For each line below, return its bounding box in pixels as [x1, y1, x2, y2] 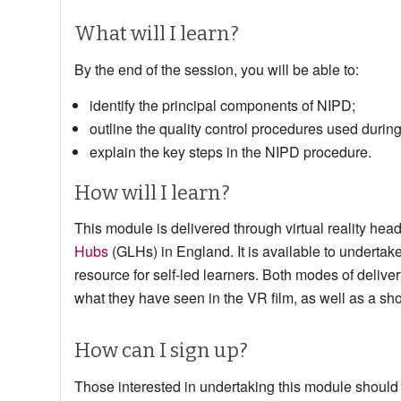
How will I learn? [74, 180, 230, 205]
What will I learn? [74, 21, 239, 47]
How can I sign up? [74, 338, 248, 363]
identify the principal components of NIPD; [90, 94, 355, 115]
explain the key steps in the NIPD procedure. [90, 141, 371, 162]
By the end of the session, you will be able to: [74, 58, 359, 80]
